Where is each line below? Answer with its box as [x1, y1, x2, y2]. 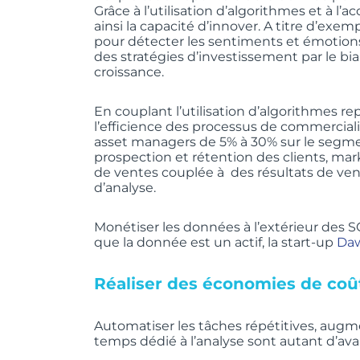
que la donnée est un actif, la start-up [94, 234, 337, 250]
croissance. [94, 63, 164, 80]
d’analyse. [94, 179, 156, 195]
